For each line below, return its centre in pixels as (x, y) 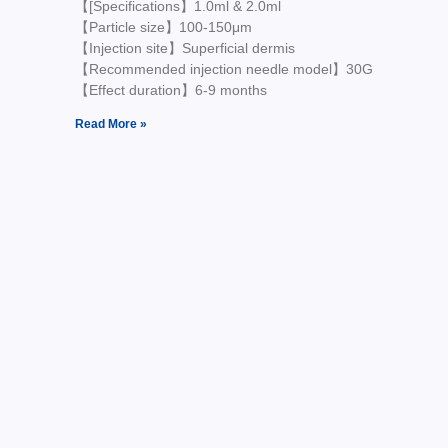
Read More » (110, 124)
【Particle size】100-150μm (163, 27)
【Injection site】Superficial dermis (184, 48)
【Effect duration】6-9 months (170, 90)
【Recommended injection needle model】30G (223, 69)
